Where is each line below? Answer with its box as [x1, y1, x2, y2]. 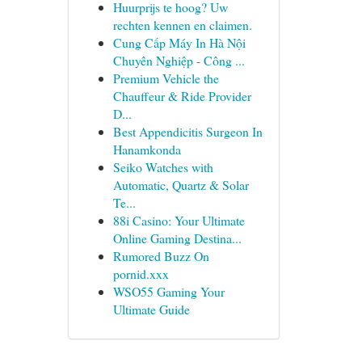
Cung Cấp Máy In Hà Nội [112, 34, 246, 51]
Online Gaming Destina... [112, 229, 242, 246]
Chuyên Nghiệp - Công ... [112, 52, 245, 69]
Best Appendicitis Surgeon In [112, 123, 263, 140]
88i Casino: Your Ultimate [112, 212, 245, 229]
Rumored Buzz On [112, 247, 209, 264]
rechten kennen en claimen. [112, 16, 252, 33]
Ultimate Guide [112, 301, 190, 318]
